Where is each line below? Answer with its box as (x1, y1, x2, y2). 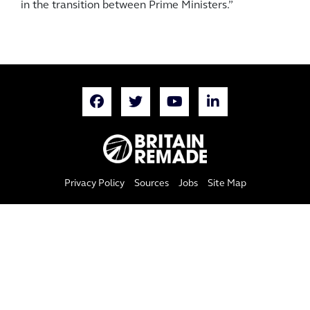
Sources (134, 178, 169, 189)
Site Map (207, 178, 246, 189)
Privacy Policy (64, 178, 125, 189)
